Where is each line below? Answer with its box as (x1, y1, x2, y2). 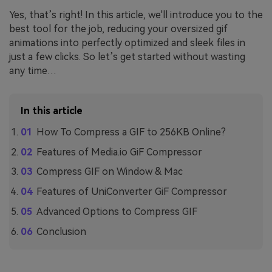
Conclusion (36, 225, 86, 237)
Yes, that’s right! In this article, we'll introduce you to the (9, 8, 263, 21)
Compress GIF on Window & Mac (36, 166, 183, 178)
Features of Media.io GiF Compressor (36, 146, 202, 158)
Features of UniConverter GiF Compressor (36, 186, 227, 198)
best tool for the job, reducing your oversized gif (9, 22, 228, 35)
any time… (9, 64, 56, 76)
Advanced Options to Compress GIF (36, 205, 197, 217)
